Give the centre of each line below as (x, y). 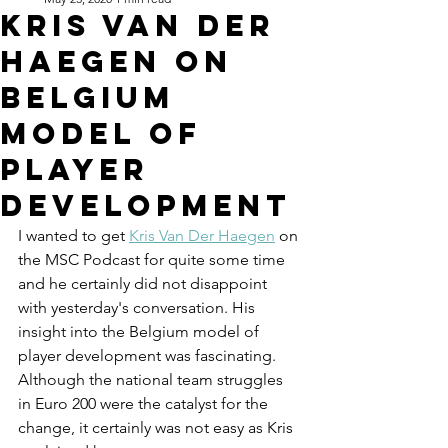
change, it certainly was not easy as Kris (157, 428)
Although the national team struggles (152, 380)
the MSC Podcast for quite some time (153, 260)
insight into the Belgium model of (140, 332)
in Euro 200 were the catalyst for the (145, 404)
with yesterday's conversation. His (138, 308)
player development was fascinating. (149, 356)
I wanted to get (73, 236)
